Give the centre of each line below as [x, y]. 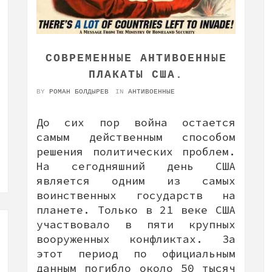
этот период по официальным [136, 253]
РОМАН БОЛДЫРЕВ [79, 91]
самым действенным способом [136, 137]
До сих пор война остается [136, 122]
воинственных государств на [136, 195]
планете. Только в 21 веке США [136, 209]
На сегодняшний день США [136, 166]
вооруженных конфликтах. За [136, 239]
